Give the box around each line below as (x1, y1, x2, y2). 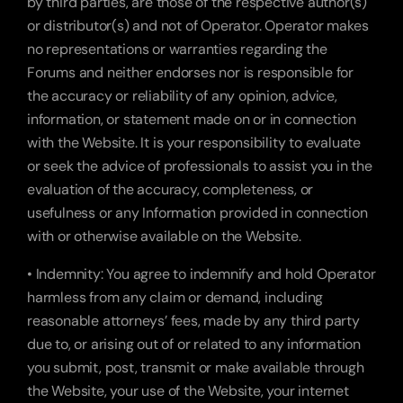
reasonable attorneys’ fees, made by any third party (27, 311, 360, 330)
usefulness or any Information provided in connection (27, 203, 368, 222)
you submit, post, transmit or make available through (27, 358, 364, 377)
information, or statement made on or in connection (27, 110, 356, 129)
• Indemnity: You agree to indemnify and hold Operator (27, 264, 376, 283)
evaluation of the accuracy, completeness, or (27, 180, 314, 199)
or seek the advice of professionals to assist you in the (27, 157, 372, 175)
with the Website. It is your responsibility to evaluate (27, 133, 361, 152)
